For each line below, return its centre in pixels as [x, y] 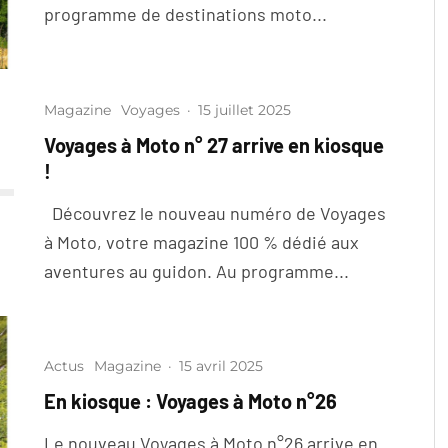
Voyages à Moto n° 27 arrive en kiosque [214, 144]
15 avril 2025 [221, 366]
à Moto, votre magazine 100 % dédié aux [201, 241]
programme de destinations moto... [185, 14]
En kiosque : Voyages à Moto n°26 [190, 401]
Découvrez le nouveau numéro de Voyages [215, 212]
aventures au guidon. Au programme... [196, 270]
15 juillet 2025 [244, 109]
